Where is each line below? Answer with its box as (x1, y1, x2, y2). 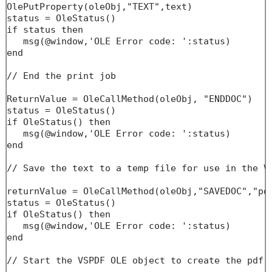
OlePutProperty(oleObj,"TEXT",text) (6, 1, 192, 12)
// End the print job (6, 70, 116, 81)
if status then (6, 24, 83, 35)
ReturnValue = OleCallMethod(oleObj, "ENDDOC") (6, 93, 253, 104)
